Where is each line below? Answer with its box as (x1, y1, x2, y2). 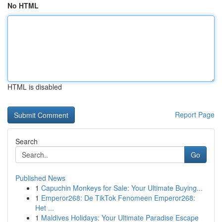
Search (15, 136, 38, 146)
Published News (15, 173, 65, 183)
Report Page (175, 110, 215, 119)
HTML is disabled (7, 82, 62, 92)
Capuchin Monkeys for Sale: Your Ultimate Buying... (41, 183, 203, 193)
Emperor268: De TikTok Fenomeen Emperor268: (41, 193, 195, 203)
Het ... (35, 203, 54, 213)
